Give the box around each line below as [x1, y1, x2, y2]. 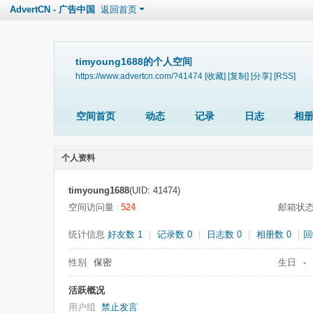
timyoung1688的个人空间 [75, 56, 192, 67]
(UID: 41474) [129, 185, 180, 196]
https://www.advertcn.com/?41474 [75, 71, 203, 80]
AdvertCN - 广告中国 [10, 4, 95, 15]
